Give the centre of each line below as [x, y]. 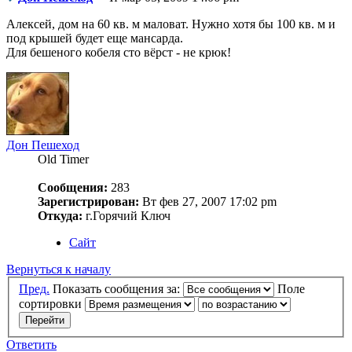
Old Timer [63, 159]
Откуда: [60, 215]
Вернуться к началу [59, 269]
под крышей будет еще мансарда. [95, 38]
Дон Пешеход [43, 145]
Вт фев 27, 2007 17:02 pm [208, 201]
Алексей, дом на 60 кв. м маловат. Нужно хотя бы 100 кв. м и [171, 24]
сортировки [52, 304]
